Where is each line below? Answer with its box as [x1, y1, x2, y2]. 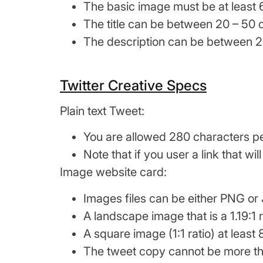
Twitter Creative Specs [60, 76, 207, 94]
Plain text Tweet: [60, 103, 144, 118]
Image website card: [60, 165, 167, 180]
